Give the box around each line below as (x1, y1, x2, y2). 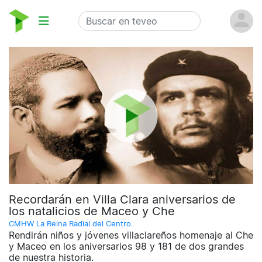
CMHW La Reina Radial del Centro (9, 219, 131, 229)
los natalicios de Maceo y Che (9, 204, 175, 219)
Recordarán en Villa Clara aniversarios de (9, 192, 236, 207)
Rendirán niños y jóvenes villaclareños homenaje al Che (9, 229, 253, 242)
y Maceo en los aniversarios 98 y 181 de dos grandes (9, 240, 244, 253)
